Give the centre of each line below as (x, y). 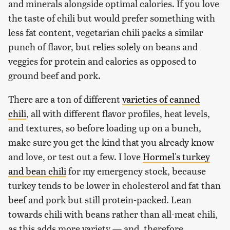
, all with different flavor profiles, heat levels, (118, 113)
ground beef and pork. (54, 75)
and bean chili (37, 170)
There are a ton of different (65, 99)
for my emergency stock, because (136, 170)
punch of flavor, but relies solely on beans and (103, 46)
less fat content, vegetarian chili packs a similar (106, 32)
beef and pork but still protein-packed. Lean (100, 199)
